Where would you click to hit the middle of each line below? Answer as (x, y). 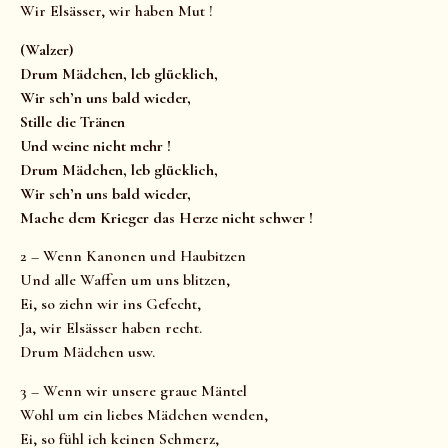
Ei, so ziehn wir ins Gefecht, (110, 304)
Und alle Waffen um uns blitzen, (125, 280)
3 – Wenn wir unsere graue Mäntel (133, 390)
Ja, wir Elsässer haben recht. (111, 328)
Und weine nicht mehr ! (95, 145)
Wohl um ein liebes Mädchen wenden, (144, 414)
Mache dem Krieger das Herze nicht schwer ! (166, 217)
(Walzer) (46, 49)
